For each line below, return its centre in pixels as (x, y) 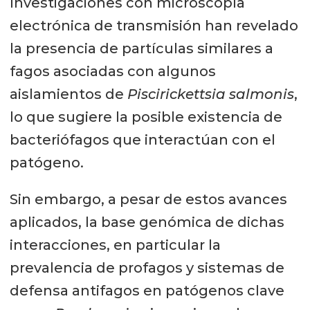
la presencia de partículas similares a (141, 49)
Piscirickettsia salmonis (210, 94)
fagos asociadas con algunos (112, 72)
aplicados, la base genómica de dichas (147, 222)
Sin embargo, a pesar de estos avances (148, 200)
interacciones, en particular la (115, 245)
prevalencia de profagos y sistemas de (147, 268)
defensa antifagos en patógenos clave (147, 291)
